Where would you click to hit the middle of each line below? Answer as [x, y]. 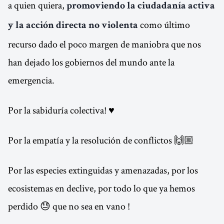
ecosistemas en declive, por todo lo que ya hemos [101, 188]
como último [164, 24]
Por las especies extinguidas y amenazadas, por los [103, 170]
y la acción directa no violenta [73, 26]
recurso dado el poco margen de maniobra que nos [104, 44]
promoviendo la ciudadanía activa [141, 6]
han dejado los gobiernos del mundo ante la [91, 62]
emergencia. [31, 80]
